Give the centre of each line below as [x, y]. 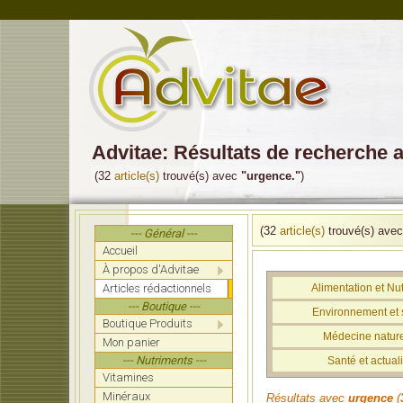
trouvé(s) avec [200, 176]
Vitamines [128, 377]
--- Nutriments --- [164, 360]
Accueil [120, 251]
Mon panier [131, 342]
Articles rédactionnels [157, 288]
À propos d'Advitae [151, 269]
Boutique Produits [148, 323]
